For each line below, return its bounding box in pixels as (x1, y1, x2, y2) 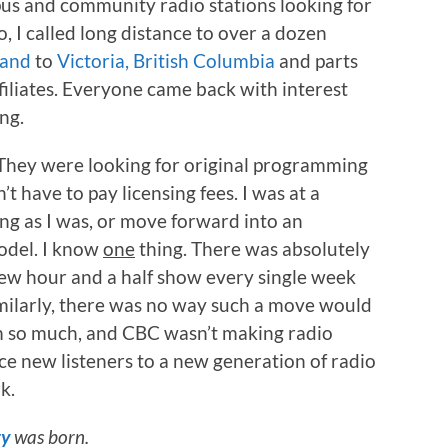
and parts (275, 48, 358, 72)
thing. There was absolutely (135, 236, 370, 260)
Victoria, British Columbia (57, 48, 275, 72)
